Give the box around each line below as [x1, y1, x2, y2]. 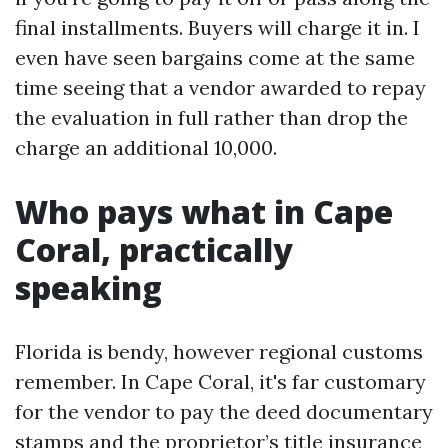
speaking [15, 266, 162, 309]
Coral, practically [15, 228, 293, 271]
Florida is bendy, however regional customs [15, 339, 423, 364]
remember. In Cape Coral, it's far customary [15, 369, 426, 394]
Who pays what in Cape [15, 190, 393, 233]
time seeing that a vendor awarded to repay [15, 75, 426, 100]
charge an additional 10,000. [15, 135, 277, 160]
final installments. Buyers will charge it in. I [15, 15, 420, 40]
